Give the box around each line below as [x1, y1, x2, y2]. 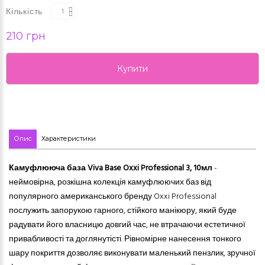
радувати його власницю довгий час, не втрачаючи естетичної [9, 218, 245, 232]
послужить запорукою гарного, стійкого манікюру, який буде [9, 204, 237, 218]
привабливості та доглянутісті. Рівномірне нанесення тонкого [9, 232, 241, 247]
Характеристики [41, 134, 96, 143]
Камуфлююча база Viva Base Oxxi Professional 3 [9, 161, 190, 176]
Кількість [6, 5, 43, 19]
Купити [117, 63, 148, 75]
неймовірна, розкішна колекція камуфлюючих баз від [9, 176, 211, 190]
